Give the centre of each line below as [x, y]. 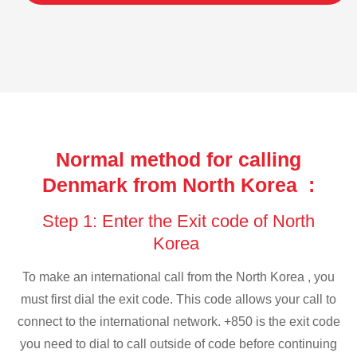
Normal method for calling [178, 159]
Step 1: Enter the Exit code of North [178, 221]
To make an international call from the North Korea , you [178, 277]
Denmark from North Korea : [178, 184]
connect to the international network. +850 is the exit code [178, 322]
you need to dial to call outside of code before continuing [178, 344]
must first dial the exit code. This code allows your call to [178, 300]
